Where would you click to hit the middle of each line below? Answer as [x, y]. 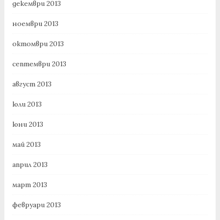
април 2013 [30, 165]
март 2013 [29, 185]
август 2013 [32, 84]
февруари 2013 [36, 205]
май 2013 [26, 145]
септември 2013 [39, 64]
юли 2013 [27, 104]
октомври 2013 [38, 44]
